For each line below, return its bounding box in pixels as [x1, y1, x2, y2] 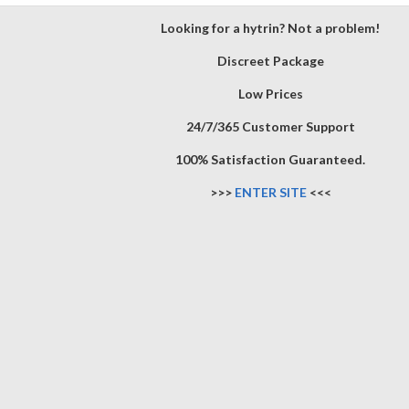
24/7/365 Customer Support [185, 119, 355, 134]
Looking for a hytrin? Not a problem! [161, 20, 380, 36]
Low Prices [237, 86, 303, 101]
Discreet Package [216, 53, 324, 68]
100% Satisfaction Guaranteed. [175, 152, 365, 167]
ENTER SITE [234, 184, 307, 200]
